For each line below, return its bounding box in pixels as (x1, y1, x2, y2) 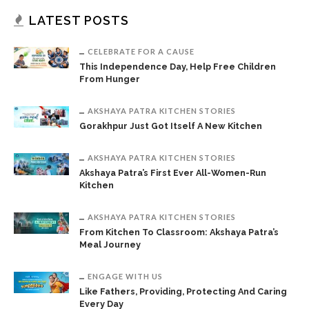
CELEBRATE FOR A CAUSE (88, 46, 195, 56)
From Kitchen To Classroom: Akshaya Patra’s (79, 226, 279, 237)
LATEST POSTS (29, 12, 129, 28)
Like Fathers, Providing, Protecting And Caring (79, 286, 287, 297)
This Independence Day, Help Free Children (79, 61, 276, 72)
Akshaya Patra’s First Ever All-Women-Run (79, 167, 266, 178)
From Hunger (79, 73, 140, 84)
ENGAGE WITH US (88, 271, 163, 281)
